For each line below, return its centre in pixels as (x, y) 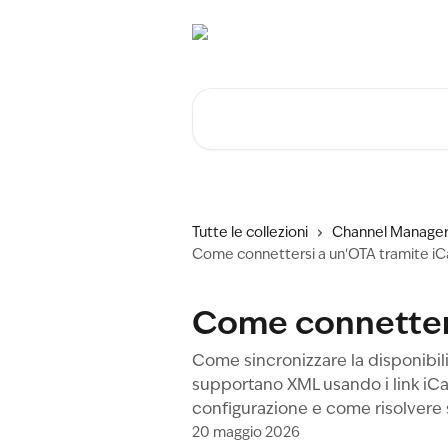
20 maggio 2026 (246, 433)
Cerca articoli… (249, 99)
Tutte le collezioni (250, 233)
